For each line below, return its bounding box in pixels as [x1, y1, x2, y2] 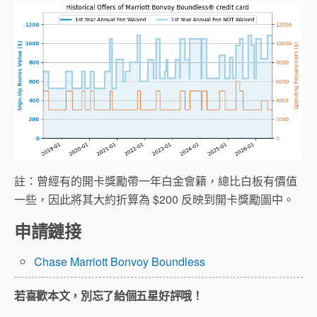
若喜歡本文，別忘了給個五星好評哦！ [14, 287, 203, 304]
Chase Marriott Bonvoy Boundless [34, 253, 206, 270]
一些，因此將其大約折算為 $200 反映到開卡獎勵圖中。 [14, 191, 294, 208]
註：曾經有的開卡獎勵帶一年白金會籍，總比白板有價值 [14, 173, 297, 190]
